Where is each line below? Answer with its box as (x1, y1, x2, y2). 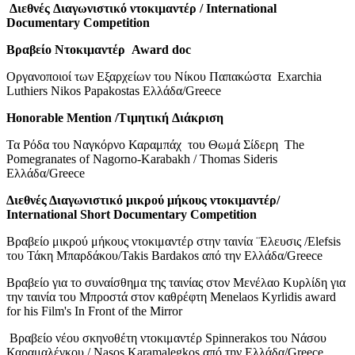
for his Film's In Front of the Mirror (6, 303, 182, 318)
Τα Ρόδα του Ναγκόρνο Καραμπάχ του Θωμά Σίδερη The (6, 137, 304, 151)
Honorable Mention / (6, 110, 118, 124)
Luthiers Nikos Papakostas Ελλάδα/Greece (6, 83, 221, 97)
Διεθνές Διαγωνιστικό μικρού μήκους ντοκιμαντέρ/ (6, 193, 280, 207)
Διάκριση (172, 110, 223, 124)
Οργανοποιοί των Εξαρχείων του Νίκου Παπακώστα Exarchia (6, 69, 322, 83)
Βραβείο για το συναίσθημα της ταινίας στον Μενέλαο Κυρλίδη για (6, 275, 345, 289)
